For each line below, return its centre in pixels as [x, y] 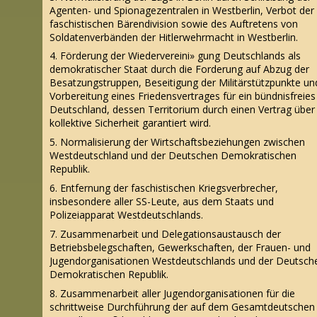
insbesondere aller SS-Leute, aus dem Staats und [162, 202]
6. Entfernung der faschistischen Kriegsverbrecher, [164, 188]
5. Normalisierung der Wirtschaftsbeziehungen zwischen [177, 142]
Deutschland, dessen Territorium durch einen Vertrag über [182, 110]
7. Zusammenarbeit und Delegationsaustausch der [165, 234]
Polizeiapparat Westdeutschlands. [126, 215]
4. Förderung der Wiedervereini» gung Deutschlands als [175, 56]
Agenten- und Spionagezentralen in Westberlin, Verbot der [182, 10]
